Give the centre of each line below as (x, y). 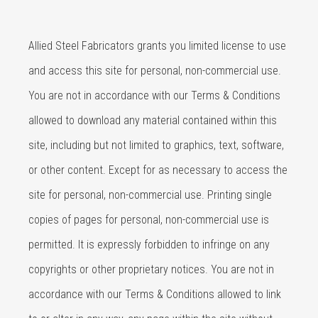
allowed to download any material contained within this (153, 120)
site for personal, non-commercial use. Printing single (150, 195)
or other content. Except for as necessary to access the (158, 170)
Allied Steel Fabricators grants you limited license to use (157, 46)
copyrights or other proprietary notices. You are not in (151, 269)
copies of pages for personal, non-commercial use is (149, 220)
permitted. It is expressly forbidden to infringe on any (149, 245)
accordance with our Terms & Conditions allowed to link (155, 294)
